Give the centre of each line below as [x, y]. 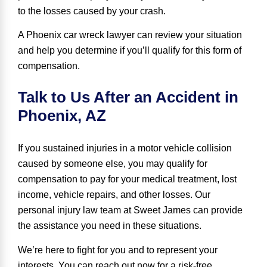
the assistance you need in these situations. [110, 226]
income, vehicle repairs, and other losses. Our [114, 195]
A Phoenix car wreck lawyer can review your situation [130, 35]
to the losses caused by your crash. [92, 11]
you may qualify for [168, 164]
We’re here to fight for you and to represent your [118, 250]
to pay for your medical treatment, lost [157, 179]
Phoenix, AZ [62, 116]
